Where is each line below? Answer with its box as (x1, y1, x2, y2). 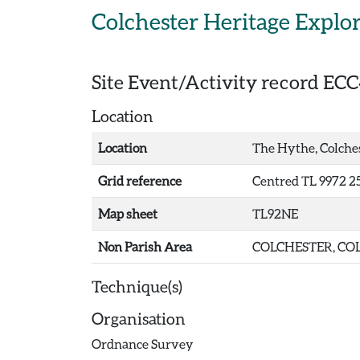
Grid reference (98, 173, 182, 188)
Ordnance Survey (92, 336, 194, 351)
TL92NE (252, 206, 298, 221)
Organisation (92, 309, 186, 328)
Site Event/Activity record (92, 70, 323, 93)
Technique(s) (92, 276, 182, 296)
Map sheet (98, 206, 157, 221)
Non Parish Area (98, 239, 192, 254)
